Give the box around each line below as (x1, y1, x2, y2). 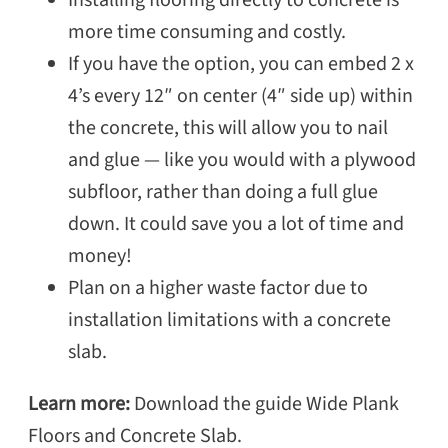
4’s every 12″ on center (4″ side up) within (68, 82, 413, 111)
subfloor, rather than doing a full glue (68, 178, 378, 207)
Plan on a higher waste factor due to (68, 274, 368, 303)
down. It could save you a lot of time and (68, 210, 404, 239)
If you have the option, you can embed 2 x (68, 50, 414, 79)
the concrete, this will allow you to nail (68, 114, 388, 143)
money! (68, 242, 132, 271)
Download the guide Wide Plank (134, 390, 399, 419)
